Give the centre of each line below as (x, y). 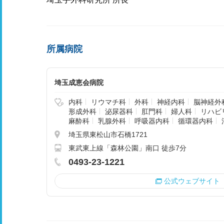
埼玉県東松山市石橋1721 (108, 134)
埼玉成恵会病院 (79, 82)
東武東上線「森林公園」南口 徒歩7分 (127, 148)
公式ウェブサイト (192, 181)
